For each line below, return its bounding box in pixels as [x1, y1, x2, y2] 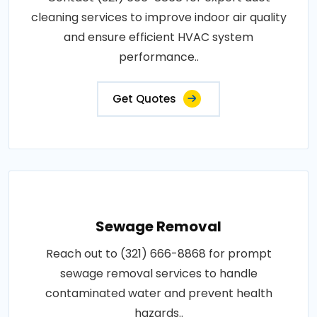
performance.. [118, 48, 199, 65]
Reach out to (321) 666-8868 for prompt [45, 245, 272, 262]
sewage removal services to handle [59, 265, 258, 282]
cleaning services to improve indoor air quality [30, 8, 287, 25]
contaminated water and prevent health [45, 284, 272, 301]
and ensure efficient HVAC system [64, 28, 253, 45]
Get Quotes [113, 91, 176, 106]
